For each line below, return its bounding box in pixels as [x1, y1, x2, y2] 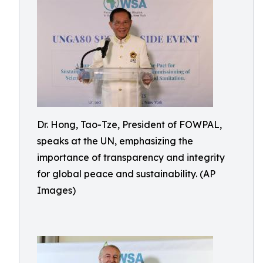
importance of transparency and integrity [37, 151, 225, 163]
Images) [37, 184, 76, 196]
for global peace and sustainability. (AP [37, 168, 215, 180]
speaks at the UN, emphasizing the [37, 135, 193, 147]
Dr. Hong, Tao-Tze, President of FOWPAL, [37, 119, 222, 130]
